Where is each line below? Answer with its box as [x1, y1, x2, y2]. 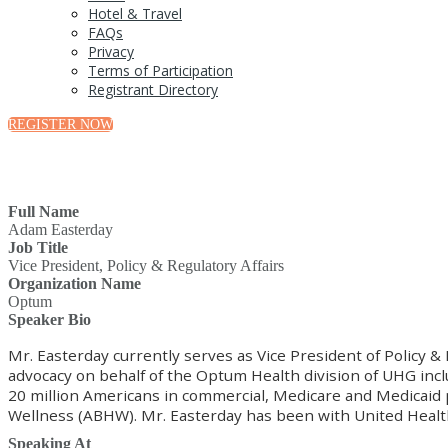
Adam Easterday [8, 221, 113, 238]
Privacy [88, 42, 134, 61]
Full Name [8, 203, 79, 220]
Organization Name [8, 275, 141, 292]
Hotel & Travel [88, 4, 182, 23]
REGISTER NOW [8, 117, 113, 132]
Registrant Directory [88, 80, 218, 99]
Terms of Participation [88, 61, 233, 80]
